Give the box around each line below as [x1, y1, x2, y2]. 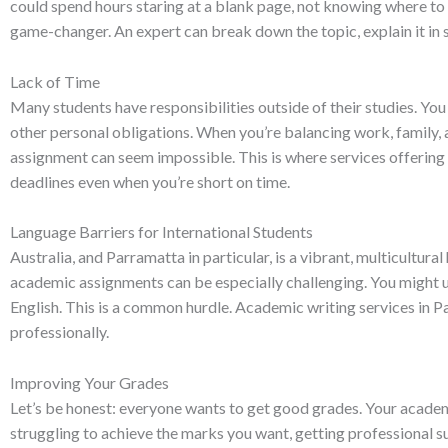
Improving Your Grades [10, 372, 169, 392]
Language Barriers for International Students [10, 222, 313, 242]
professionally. [10, 322, 109, 342]
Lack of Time [10, 71, 100, 91]
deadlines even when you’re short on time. [10, 171, 290, 191]
